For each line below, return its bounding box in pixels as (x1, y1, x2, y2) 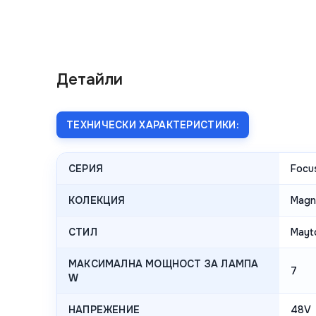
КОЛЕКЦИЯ (68, 193, 126, 207)
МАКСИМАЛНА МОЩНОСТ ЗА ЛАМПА (68, 257, 259, 270)
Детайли (56, 69, 123, 90)
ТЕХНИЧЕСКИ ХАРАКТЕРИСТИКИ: (66, 118, 239, 131)
